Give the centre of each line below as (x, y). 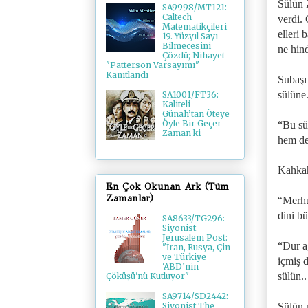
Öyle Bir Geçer (191, 124)
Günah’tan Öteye (196, 114)
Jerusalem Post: (195, 237)
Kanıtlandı (127, 75)
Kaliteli (176, 104)
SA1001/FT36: (190, 95)
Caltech (177, 17)
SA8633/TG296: (193, 218)
